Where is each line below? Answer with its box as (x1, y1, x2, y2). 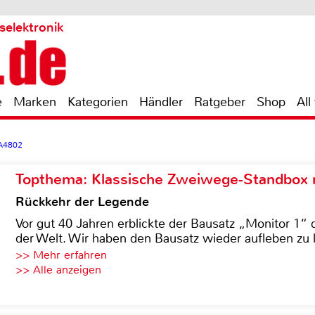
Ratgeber (194, 94, 245, 110)
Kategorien (67, 94, 128, 110)
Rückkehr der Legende (15, 193, 149, 210)
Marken (13, 94, 56, 110)
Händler (139, 94, 183, 110)
